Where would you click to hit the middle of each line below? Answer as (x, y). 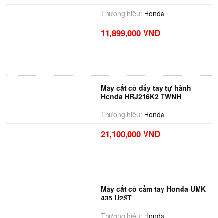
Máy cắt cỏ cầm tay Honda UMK (153, 189)
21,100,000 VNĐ (130, 134)
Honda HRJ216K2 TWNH (141, 96)
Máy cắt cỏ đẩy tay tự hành (146, 88)
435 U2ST (116, 198)
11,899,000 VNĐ (130, 33)
